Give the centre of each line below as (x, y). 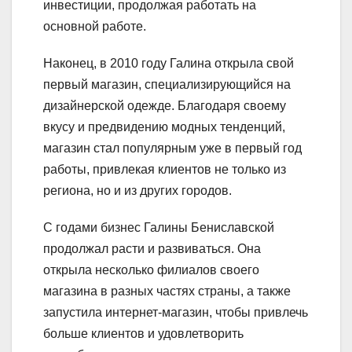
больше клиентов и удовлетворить (143, 333)
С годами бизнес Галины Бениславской (159, 227)
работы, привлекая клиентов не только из (165, 169)
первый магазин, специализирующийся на (167, 84)
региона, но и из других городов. (137, 190)
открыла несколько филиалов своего (151, 269)
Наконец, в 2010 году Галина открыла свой (169, 63)
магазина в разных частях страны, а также (167, 291)
